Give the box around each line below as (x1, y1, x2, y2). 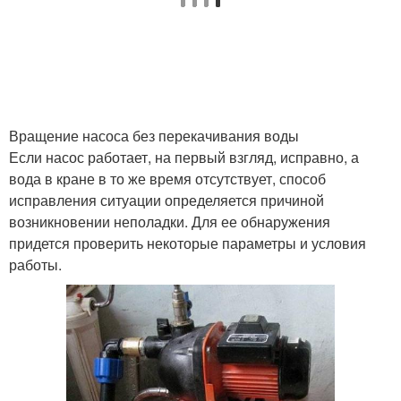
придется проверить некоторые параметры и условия (9, 233, 366, 253)
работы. (9, 254, 62, 275)
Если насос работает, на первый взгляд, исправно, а (9, 147, 359, 167)
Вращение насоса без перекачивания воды (9, 125, 299, 146)
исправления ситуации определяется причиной (9, 190, 324, 210)
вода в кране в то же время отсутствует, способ (9, 168, 326, 189)
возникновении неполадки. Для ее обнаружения (9, 211, 330, 232)
